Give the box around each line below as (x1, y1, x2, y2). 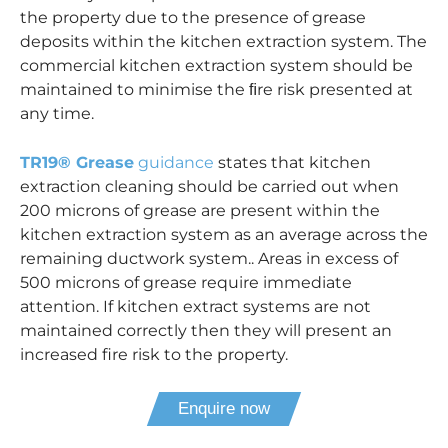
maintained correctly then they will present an (20, 320, 392, 340)
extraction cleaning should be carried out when (20, 176, 399, 196)
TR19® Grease (20, 152, 134, 172)
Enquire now (178, 398, 270, 418)
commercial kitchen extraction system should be (20, 56, 413, 76)
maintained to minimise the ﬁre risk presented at (20, 80, 413, 100)
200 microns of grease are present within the (20, 200, 380, 220)
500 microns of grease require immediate (20, 272, 352, 292)
